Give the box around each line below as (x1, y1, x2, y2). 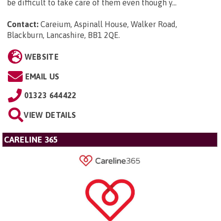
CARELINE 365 (4, 135, 58, 145)
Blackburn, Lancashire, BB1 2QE (7, 31, 118, 40)
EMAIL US (25, 72, 60, 81)
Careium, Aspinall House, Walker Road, (40, 20, 177, 29)
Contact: (7, 20, 38, 29)
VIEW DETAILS (24, 110, 76, 120)
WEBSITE (24, 52, 59, 62)
